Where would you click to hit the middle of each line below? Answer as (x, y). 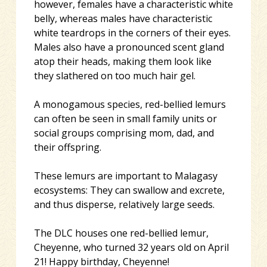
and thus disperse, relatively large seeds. (124, 204)
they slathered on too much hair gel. (114, 75)
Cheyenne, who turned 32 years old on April (131, 247)
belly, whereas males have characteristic (123, 18)
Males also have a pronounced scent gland (129, 47)
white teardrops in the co (90, 32)
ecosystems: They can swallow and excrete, (129, 190)
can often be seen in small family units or (125, 118)
